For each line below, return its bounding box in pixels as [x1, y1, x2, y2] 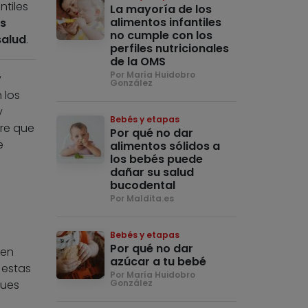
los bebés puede [110, 151, 203, 168]
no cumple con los [110, 27, 213, 44]
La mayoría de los [110, 1, 212, 18]
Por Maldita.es [110, 192, 175, 205]
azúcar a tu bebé [110, 254, 207, 270]
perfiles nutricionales [110, 41, 230, 57]
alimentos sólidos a [110, 138, 221, 155]
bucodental [110, 177, 176, 194]
